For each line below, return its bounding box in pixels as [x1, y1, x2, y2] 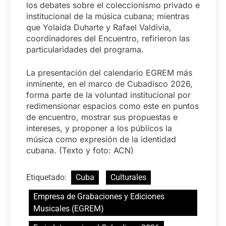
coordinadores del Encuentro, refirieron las [26, 33, 190, 44]
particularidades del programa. [26, 44, 144, 55]
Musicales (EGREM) [33, 204, 104, 214]
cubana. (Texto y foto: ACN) [26, 145, 134, 156]
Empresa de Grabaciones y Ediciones [33, 192, 164, 202]
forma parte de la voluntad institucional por [26, 90, 191, 100]
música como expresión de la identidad [26, 134, 176, 145]
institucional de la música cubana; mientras [26, 11, 189, 22]
